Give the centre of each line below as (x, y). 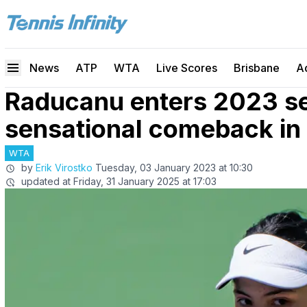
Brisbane (257, 68)
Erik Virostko (64, 168)
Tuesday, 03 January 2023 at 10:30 (174, 168)
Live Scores (187, 68)
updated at (46, 181)
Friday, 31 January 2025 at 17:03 (145, 181)
